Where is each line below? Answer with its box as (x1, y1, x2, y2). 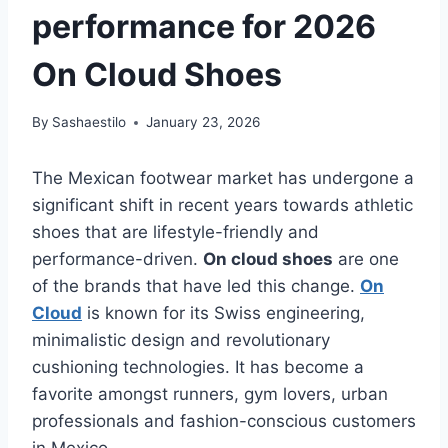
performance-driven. (32, 249, 203, 270)
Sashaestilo (52, 114, 127, 131)
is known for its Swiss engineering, (82, 303, 365, 324)
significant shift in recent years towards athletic (32, 195, 413, 216)
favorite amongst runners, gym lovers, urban (32, 384, 388, 405)
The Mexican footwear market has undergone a (32, 168, 414, 189)
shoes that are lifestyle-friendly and (32, 222, 319, 243)
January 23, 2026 (146, 114, 261, 131)
